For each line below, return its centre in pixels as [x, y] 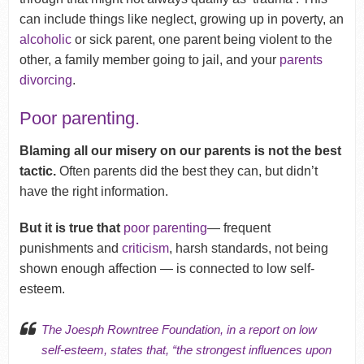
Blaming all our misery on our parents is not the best [180, 150]
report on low [282, 329]
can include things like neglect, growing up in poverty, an [181, 19]
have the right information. [93, 191]
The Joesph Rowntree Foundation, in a [145, 329]
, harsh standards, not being [248, 248]
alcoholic [45, 39]
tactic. [37, 171]
